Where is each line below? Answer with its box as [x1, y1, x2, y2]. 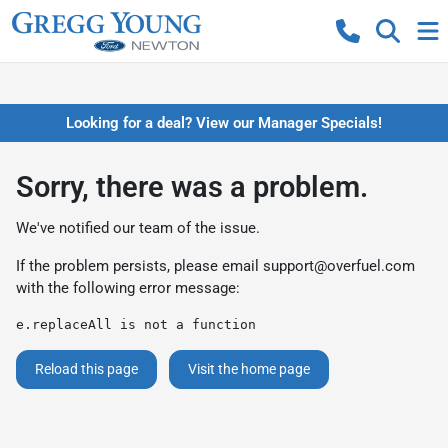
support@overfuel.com [263, 257, 415, 275]
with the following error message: [16, 279, 240, 297]
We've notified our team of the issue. [16, 219, 260, 237]
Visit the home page [188, 361, 310, 377]
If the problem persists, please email [16, 257, 263, 275]
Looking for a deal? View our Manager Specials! [66, 114, 382, 132]
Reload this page [35, 361, 138, 377]
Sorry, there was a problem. [16, 170, 368, 204]
